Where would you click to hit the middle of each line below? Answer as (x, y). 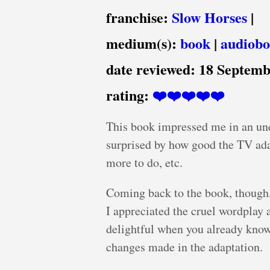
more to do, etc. (144, 162)
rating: (129, 95)
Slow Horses (209, 17)
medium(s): (143, 43)
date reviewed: (152, 69)
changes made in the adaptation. (184, 247)
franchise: (139, 17)
